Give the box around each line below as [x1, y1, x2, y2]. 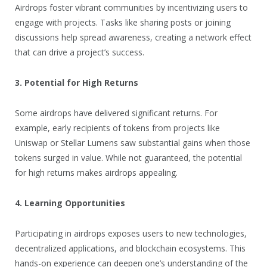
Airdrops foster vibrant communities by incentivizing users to [15, 1, 248, 13]
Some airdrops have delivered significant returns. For [15, 107, 218, 119]
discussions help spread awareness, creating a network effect [15, 31, 252, 43]
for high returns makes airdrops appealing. [15, 166, 178, 178]
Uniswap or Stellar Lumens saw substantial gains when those [15, 136, 250, 148]
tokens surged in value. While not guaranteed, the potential [15, 151, 242, 163]
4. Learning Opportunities [15, 197, 125, 209]
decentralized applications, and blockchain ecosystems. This [15, 242, 246, 254]
